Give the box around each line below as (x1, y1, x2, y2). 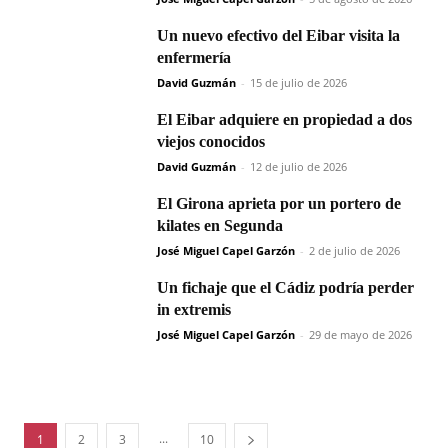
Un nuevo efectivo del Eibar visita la (157, 27, 400, 45)
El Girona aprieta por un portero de (157, 195, 401, 213)
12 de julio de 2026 (250, 159, 347, 175)
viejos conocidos (157, 133, 265, 151)
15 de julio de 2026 (250, 75, 347, 91)
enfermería (157, 49, 231, 67)
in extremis (157, 301, 231, 319)
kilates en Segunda (157, 217, 283, 235)
